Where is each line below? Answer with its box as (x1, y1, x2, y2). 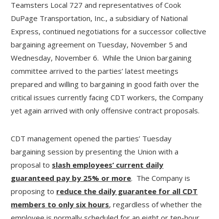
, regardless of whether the (109, 199, 202, 209)
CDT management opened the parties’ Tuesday (11, 133, 172, 143)
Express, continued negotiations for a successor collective (11, 26, 207, 36)
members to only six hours (11, 199, 109, 209)
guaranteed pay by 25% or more (11, 173, 131, 183)
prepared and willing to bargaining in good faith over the (11, 79, 199, 89)
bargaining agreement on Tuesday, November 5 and (11, 40, 188, 49)
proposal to (11, 160, 52, 170)
